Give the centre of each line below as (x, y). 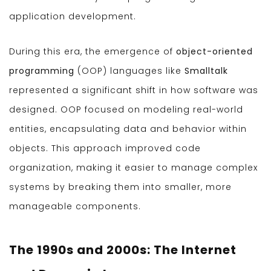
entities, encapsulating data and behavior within (128, 129)
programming (42, 71)
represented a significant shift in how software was (134, 90)
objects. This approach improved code (105, 149)
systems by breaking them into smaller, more (120, 187)
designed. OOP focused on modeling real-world (126, 110)
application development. (73, 17)
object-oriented (214, 52)
